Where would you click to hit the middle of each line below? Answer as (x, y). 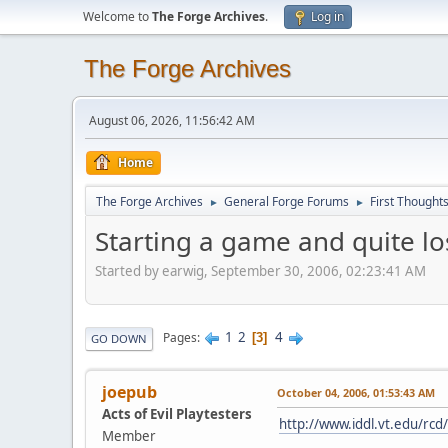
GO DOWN (119, 338)
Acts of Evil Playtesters (177, 413)
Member (129, 435)
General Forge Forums (286, 201)
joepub (129, 391)
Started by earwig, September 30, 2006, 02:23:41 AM (260, 270)
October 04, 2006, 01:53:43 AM (356, 392)
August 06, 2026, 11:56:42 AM (172, 120)
